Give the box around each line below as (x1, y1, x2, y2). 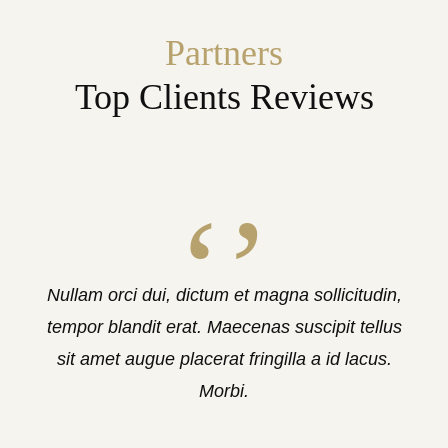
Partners (165, 33, 283, 73)
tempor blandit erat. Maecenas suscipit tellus (46, 317, 402, 337)
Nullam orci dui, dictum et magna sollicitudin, (46, 285, 402, 305)
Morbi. (199, 381, 249, 401)
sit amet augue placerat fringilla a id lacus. (56, 349, 392, 369)
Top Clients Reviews (74, 77, 374, 117)
